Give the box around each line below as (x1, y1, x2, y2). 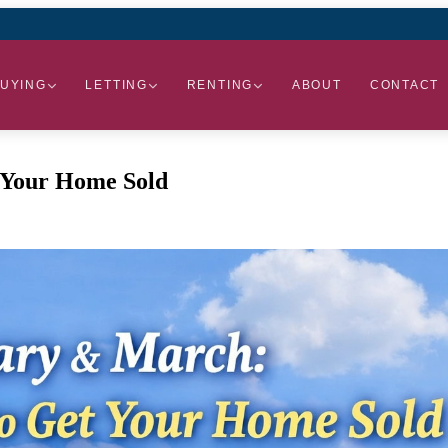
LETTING (85, 78, 148, 92)
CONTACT (369, 78, 440, 92)
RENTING (186, 78, 254, 92)
